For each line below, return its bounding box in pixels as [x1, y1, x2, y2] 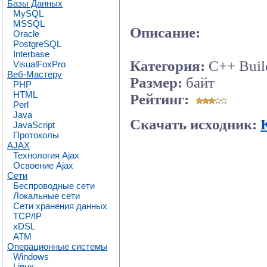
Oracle [13, 29, 39, 39]
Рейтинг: [130, 91, 189, 108]
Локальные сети [13, 191, 80, 201]
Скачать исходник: [130, 116, 260, 132]
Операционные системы [7, 241, 107, 252]
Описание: [130, 24, 200, 41]
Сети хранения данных [13, 201, 107, 211]
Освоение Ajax [13, 160, 73, 170]
